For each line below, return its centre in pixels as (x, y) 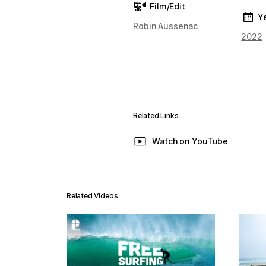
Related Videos (92, 196)
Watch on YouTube (190, 141)
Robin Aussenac (165, 26)
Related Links (156, 115)
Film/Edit (167, 6)
